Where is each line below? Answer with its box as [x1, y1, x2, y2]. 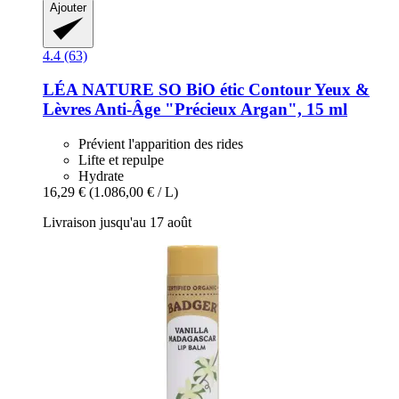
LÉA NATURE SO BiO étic [43, 80, 244, 100]
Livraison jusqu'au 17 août [43, 215, 191, 231]
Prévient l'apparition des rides [78, 136, 243, 152]
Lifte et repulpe [78, 152, 164, 168]
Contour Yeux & [244, 80, 370, 100]
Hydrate [78, 168, 124, 184]
